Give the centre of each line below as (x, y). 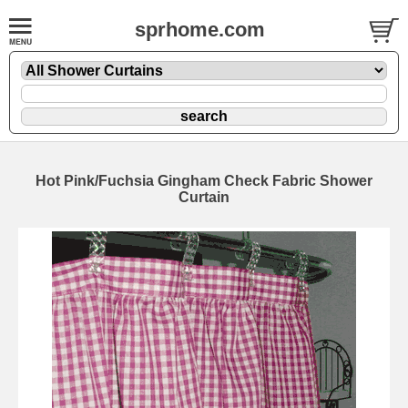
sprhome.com (200, 30)
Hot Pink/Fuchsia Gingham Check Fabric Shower (204, 180)
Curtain (204, 197)
